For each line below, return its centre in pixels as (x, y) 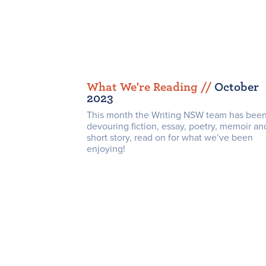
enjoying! (106, 149)
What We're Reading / (146, 87)
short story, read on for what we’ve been (170, 138)
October (237, 87)
